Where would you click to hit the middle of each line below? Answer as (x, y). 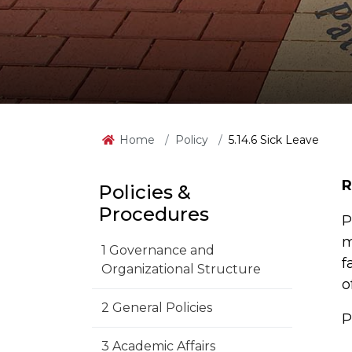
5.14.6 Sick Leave (273, 140)
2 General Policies (157, 308)
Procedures (154, 214)
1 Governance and (158, 250)
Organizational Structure (181, 269)
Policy (191, 140)
